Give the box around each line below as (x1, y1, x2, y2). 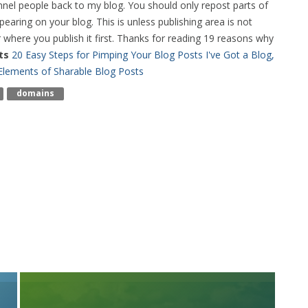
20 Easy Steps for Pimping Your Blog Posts (12, 48, 203, 61)
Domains (16, 87, 55, 99)
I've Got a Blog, (206, 48, 274, 61)
